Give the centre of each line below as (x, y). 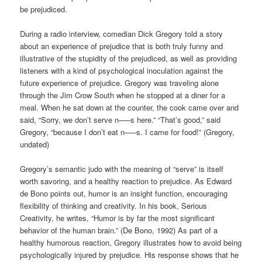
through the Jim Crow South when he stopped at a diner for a (123, 95)
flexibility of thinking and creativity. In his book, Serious (114, 206)
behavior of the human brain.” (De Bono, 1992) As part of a (119, 230)
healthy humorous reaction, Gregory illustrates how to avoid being (131, 243)
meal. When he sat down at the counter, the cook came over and (130, 107)
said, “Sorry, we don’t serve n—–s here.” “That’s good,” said (120, 119)
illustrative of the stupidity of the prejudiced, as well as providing (129, 58)
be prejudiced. (44, 9)
